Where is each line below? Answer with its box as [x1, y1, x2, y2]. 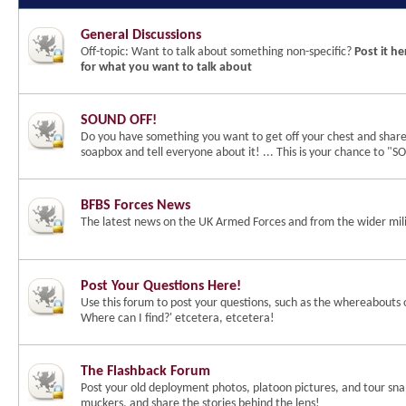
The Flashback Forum [81, 364, 210, 379]
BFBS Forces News [81, 198, 190, 213]
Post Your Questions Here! [81, 279, 241, 294]
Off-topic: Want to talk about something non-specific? [81, 45, 354, 59]
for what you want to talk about [81, 61, 252, 74]
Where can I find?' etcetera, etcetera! [81, 312, 275, 325]
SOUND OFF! [81, 113, 157, 128]
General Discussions [81, 28, 201, 43]
